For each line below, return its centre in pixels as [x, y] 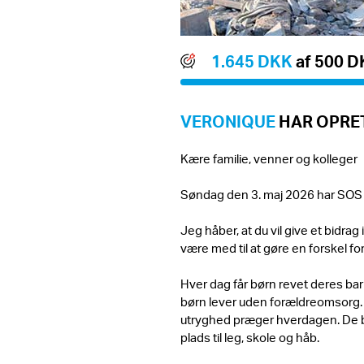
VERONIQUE [228, 121]
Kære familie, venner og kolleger [269, 158]
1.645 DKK [253, 61]
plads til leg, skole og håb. [250, 337]
